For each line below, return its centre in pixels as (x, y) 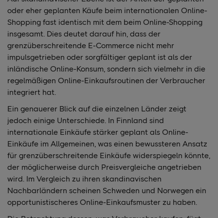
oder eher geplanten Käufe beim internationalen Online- (107, 10)
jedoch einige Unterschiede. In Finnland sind (86, 120)
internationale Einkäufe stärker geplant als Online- (98, 132)
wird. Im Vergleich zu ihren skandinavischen (84, 179)
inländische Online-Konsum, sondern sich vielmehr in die (106, 69)
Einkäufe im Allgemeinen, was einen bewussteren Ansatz (107, 144)
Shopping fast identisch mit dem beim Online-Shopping (105, 22)
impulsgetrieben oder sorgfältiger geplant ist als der (100, 57)
